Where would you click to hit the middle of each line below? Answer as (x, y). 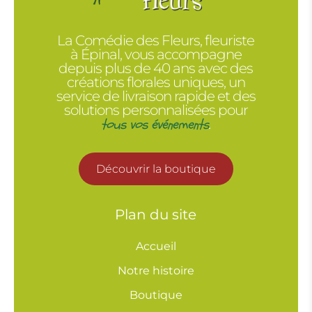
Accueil (156, 247)
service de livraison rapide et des (156, 96)
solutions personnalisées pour (156, 110)
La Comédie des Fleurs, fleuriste (156, 41)
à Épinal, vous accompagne (156, 55)
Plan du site (156, 215)
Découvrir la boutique (156, 169)
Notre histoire (156, 271)
